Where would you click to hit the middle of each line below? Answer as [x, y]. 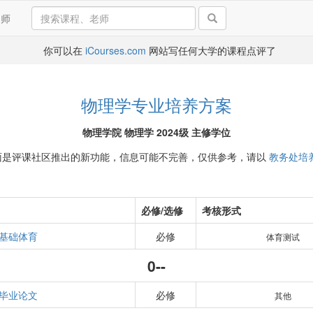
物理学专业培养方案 [156, 104]
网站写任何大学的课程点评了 [211, 50]
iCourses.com [115, 50]
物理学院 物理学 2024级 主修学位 [156, 132]
